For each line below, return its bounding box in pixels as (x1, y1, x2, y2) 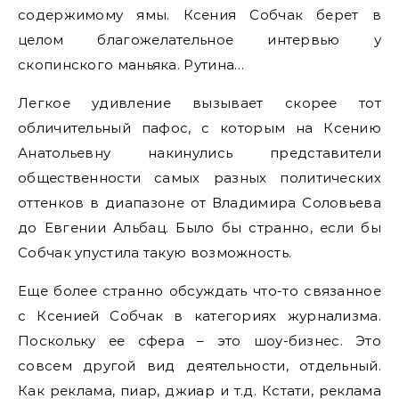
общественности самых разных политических (18, 169, 381, 186)
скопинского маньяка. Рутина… (18, 56, 245, 73)
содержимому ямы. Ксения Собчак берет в (18, 6, 381, 23)
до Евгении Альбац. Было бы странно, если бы (18, 219, 381, 236)
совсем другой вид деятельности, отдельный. (18, 357, 381, 374)
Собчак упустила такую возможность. (18, 244, 292, 261)
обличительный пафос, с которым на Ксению (18, 119, 381, 136)
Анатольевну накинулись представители (18, 144, 381, 161)
